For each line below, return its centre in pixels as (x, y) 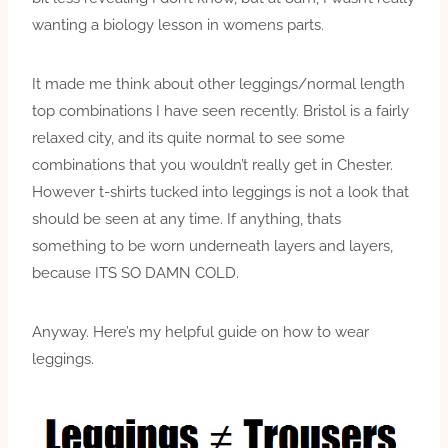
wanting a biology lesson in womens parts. (178, 24)
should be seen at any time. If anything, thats (186, 218)
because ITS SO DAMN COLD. (135, 272)
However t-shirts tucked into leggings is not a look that (220, 191)
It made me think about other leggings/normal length (218, 83)
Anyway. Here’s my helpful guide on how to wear (200, 331)
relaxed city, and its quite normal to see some (188, 137)
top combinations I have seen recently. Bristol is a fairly (220, 110)
